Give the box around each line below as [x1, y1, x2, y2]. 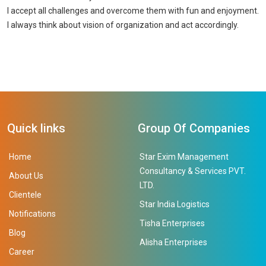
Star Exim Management [140, 152, 229, 162]
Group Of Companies [138, 121, 251, 136]
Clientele [9, 190, 42, 200]
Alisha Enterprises [140, 237, 208, 248]
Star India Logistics [140, 199, 210, 210]
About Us [9, 171, 43, 181]
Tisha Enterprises [140, 218, 205, 229]
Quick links [7, 121, 65, 136]
